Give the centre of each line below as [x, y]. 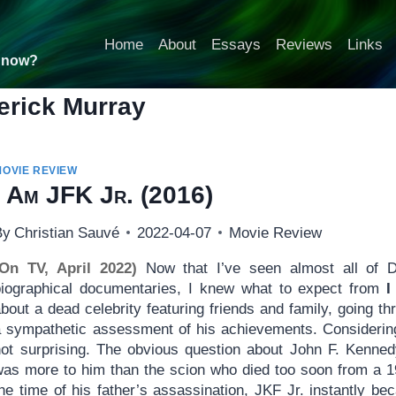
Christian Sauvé [66, 232]
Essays [236, 44]
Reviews [304, 44]
